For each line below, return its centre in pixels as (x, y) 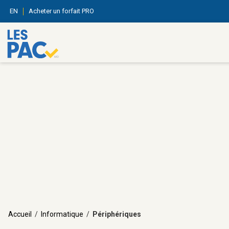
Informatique (62, 214)
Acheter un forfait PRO (61, 11)
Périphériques (117, 214)
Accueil (20, 214)
